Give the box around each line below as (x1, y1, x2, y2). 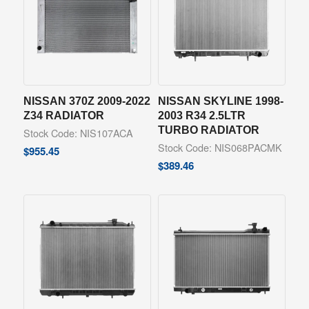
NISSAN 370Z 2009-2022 (23, 94, 150, 108)
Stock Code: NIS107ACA (23, 126, 133, 141)
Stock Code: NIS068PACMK (157, 140, 282, 155)
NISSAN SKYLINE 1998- (157, 94, 283, 108)
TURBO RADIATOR (157, 123, 259, 137)
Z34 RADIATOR (23, 109, 104, 122)
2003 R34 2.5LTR (157, 109, 246, 122)
